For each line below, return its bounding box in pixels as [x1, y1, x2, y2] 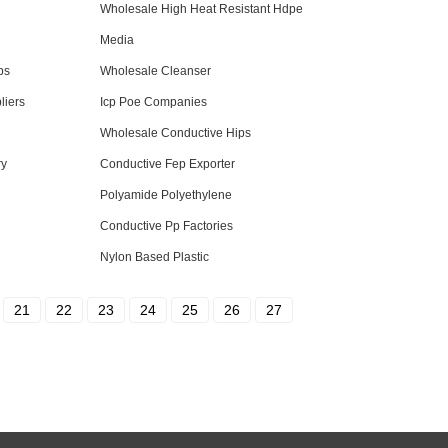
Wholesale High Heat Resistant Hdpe [100, 2, 303, 16]
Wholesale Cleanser [100, 64, 211, 78]
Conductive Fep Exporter [100, 157, 235, 171]
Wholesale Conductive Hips [100, 126, 251, 140]
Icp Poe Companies [100, 95, 207, 109]
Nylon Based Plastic [100, 250, 209, 264]
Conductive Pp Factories [100, 219, 233, 233]
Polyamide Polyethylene [100, 188, 232, 202]
